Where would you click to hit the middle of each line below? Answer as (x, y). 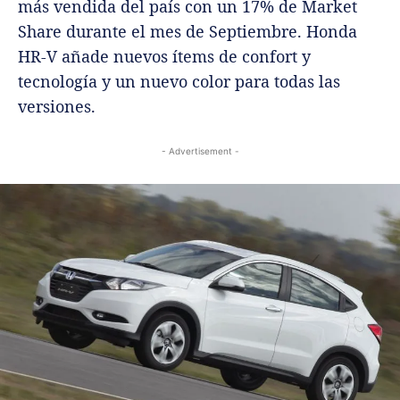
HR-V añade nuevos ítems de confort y (164, 57)
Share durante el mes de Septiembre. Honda (187, 32)
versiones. (57, 107)
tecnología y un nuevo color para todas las (179, 82)
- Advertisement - (200, 151)
